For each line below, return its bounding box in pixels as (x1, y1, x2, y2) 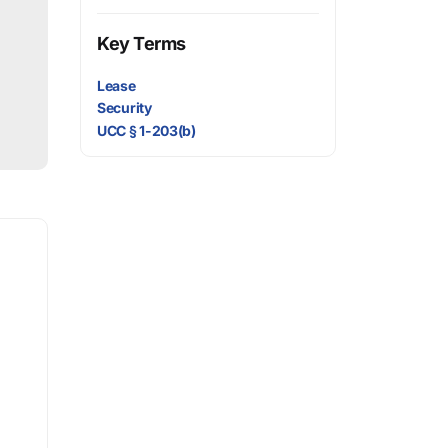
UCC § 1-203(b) (97, 121, 196, 139)
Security (97, 99, 152, 117)
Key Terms (97, 33, 186, 54)
